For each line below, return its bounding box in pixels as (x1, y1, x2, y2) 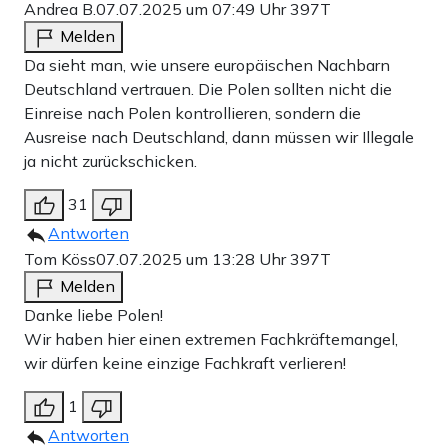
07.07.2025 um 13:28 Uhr (96, 249, 290, 270)
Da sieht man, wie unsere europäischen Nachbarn (24, 55, 390, 76)
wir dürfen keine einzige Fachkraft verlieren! (24, 353, 346, 374)
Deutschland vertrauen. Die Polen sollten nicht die (24, 79, 392, 100)
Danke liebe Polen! (24, 305, 163, 326)
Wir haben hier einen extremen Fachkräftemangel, (24, 329, 398, 350)
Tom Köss (24, 249, 96, 270)
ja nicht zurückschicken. (24, 151, 197, 172)
